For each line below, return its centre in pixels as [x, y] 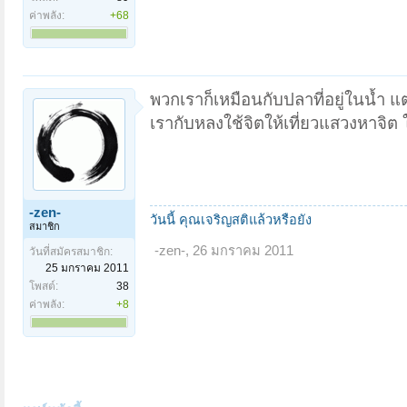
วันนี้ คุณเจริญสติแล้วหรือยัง [231, 219]
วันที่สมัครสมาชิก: [71, 251]
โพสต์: [44, 286]
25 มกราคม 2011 [87, 268]
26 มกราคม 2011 [243, 250]
